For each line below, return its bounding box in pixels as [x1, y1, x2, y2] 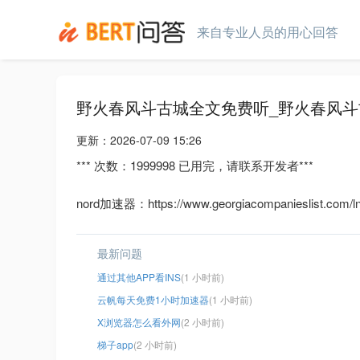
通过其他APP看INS [96, 270, 181, 284]
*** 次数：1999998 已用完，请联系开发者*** [76, 157, 313, 174]
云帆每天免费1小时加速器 [96, 292, 209, 307]
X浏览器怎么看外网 [96, 315, 181, 329]
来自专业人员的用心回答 [196, 22, 338, 41]
